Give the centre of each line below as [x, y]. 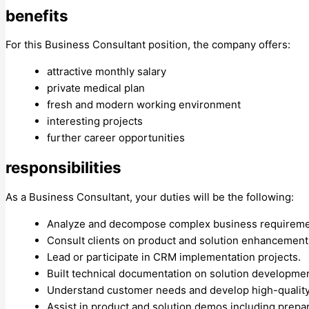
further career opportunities [116, 138]
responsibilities [63, 167]
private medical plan [96, 88]
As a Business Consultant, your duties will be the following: [150, 197]
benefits [37, 15]
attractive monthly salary [107, 72]
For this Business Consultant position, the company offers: [148, 45]
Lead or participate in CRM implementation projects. [174, 257]
